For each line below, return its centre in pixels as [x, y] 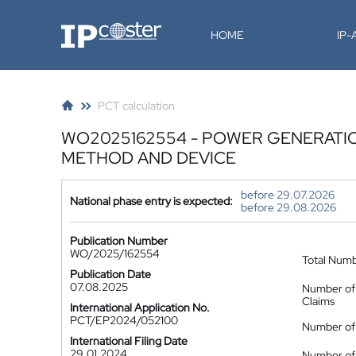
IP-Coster [84, 28]
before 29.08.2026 [288, 207]
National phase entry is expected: [151, 201]
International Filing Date [129, 341]
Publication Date [110, 274]
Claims [318, 301]
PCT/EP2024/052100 [124, 320]
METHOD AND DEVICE [149, 158]
